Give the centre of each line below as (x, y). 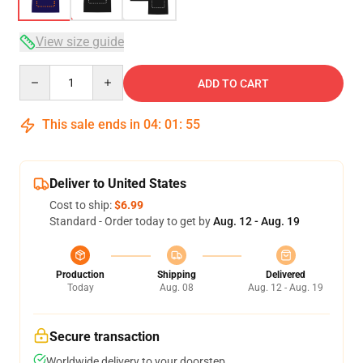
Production (80, 275)
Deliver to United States (118, 184)
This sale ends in (91, 124)
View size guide (80, 42)
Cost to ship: (82, 205)
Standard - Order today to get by (131, 221)
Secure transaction (105, 337)
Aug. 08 (176, 288)
